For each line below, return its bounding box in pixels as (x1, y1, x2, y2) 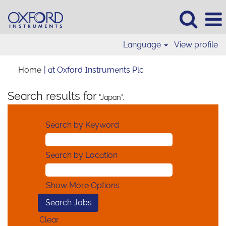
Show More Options (46, 181, 120, 190)
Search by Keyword (45, 120, 119, 130)
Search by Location (45, 150, 118, 160)
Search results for (8, 89, 97, 102)
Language (123, 40, 163, 49)
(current (143, 65, 173, 74)
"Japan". (97, 93, 124, 102)
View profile (174, 40, 218, 49)
